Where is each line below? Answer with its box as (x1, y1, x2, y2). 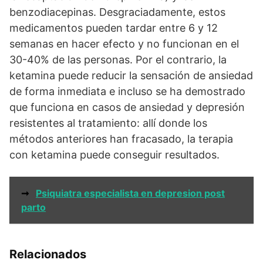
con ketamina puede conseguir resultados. (9, 149, 220, 161)
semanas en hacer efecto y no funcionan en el (9, 38, 239, 50)
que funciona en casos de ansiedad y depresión (9, 101, 245, 113)
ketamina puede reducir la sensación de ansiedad (9, 69, 253, 82)
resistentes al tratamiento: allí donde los (9, 117, 207, 129)
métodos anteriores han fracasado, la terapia (9, 133, 233, 145)
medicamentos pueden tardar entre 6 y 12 (9, 22, 218, 34)
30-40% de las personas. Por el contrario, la (9, 53, 227, 66)
